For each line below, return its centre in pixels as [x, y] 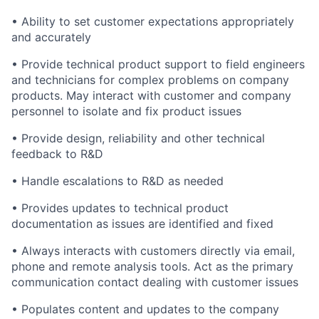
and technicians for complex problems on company [150, 79]
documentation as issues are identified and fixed [142, 223]
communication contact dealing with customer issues [155, 282]
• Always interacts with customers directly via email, [153, 250]
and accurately [51, 37]
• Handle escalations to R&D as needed [117, 181]
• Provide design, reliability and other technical [138, 138]
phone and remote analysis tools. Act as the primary [152, 266]
